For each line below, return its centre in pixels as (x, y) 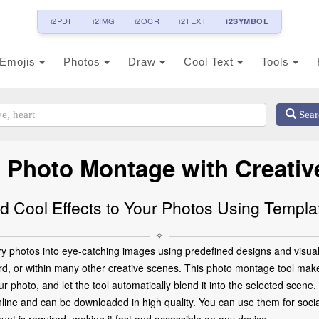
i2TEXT (193, 21)
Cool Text (210, 62)
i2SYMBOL (247, 21)
